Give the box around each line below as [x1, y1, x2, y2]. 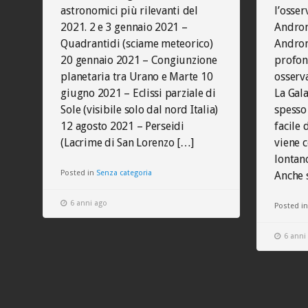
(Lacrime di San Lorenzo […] [60, 136, 194, 149]
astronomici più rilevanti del [60, 4, 198, 17]
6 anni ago [70, 199, 108, 208]
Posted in [60, 168, 97, 177]
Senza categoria [96, 168, 153, 177]
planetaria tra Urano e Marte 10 [60, 70, 213, 83]
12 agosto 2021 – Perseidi [60, 120, 184, 133]
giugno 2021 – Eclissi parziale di [60, 87, 216, 100]
